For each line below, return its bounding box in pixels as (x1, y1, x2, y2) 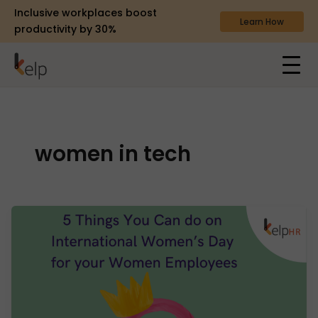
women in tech (35, 138, 192, 168)
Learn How (239, 15, 284, 28)
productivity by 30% (14, 22, 116, 36)
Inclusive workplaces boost (14, 6, 157, 20)
